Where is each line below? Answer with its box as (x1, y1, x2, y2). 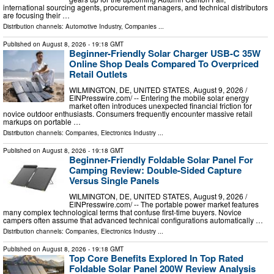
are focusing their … (3, 10, 70, 21)
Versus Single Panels (69, 174, 159, 188)
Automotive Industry (65, 22, 121, 31)
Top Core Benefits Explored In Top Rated (69, 251, 243, 265)
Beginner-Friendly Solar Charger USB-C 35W (69, 46, 261, 61)
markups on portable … (3, 116, 81, 127)
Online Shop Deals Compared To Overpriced (69, 57, 259, 71)
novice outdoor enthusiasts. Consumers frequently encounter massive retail (3, 108, 253, 119)
